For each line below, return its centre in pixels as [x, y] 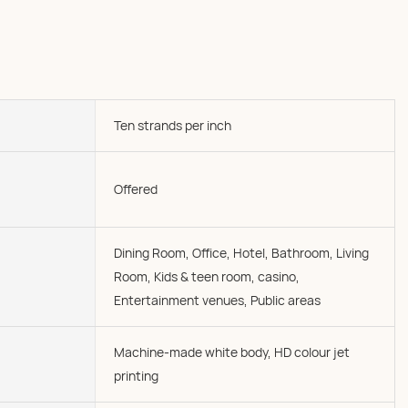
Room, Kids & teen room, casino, [207, 276]
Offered [136, 189]
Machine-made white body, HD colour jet [232, 352]
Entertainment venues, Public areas [217, 300]
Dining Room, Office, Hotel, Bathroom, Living [241, 253]
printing [136, 376]
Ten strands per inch [173, 125]
